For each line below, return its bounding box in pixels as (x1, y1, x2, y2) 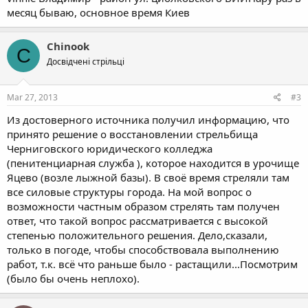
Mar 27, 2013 (7, 91, 58, 103)
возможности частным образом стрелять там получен (7, 199, 280, 213)
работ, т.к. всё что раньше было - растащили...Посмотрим (7, 256, 298, 271)
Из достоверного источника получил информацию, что (7, 112, 289, 126)
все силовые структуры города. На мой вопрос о (7, 184, 252, 199)
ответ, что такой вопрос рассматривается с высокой (7, 213, 268, 228)
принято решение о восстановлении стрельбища (7, 126, 258, 141)
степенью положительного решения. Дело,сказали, (7, 228, 267, 242)
